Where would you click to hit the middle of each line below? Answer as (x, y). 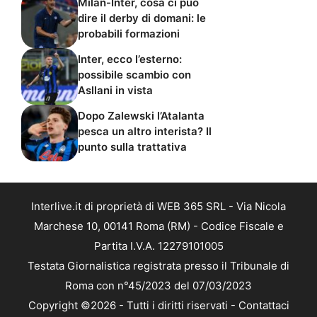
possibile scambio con (134, 74)
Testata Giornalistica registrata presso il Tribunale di (158, 266)
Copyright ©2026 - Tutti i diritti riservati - (133, 305)
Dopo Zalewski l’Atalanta (141, 115)
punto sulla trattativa (132, 146)
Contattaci (264, 305)
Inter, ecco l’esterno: (130, 59)
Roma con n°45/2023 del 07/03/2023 (158, 286)
